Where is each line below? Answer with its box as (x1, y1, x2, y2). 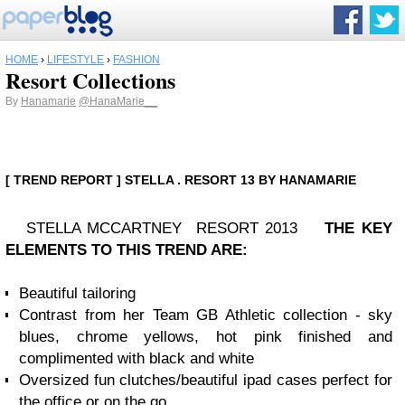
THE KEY (325, 220, 393, 237)
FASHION (113, 53, 160, 66)
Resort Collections (5, 64, 175, 96)
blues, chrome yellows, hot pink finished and (19, 328, 392, 345)
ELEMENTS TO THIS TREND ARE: (5, 241, 248, 259)
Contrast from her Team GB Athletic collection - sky (19, 306, 392, 324)
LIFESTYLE (47, 53, 104, 66)
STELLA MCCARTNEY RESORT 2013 (5, 220, 325, 237)
